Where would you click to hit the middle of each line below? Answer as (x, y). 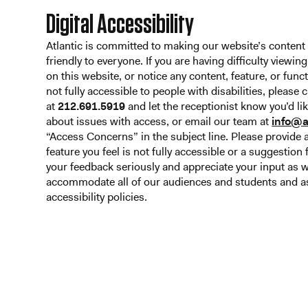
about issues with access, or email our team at (159, 121)
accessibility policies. (97, 197)
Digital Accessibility (120, 24)
